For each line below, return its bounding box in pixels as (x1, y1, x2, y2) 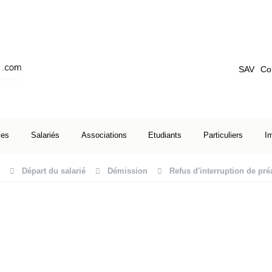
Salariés (30, 131, 59, 140)
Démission (107, 166, 148, 175)
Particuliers (203, 131, 243, 140)
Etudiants (148, 131, 182, 140)
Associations (81, 131, 127, 140)
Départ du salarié (22, 166, 86, 175)
